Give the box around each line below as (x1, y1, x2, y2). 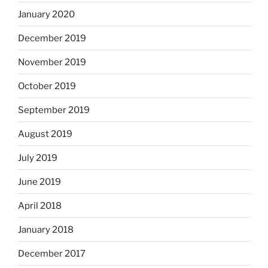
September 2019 (18, 104, 90, 115)
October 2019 (18, 80, 76, 92)
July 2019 (18, 152, 57, 163)
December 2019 (18, 32, 86, 44)
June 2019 (18, 176, 61, 187)
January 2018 (18, 224, 74, 235)
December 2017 (18, 248, 86, 259)
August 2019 (18, 128, 72, 139)
